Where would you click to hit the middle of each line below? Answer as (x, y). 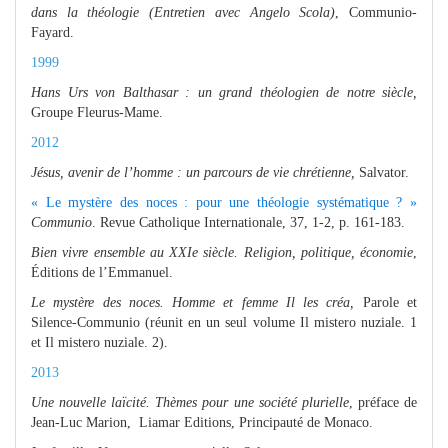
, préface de (383, 402)
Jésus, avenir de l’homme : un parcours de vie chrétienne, (195, 172)
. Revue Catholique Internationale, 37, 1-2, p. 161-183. (248, 222)
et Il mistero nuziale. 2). (99, 342)
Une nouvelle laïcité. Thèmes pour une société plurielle (190, 402)
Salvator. (384, 172)
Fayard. (52, 32)
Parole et (386, 302)
